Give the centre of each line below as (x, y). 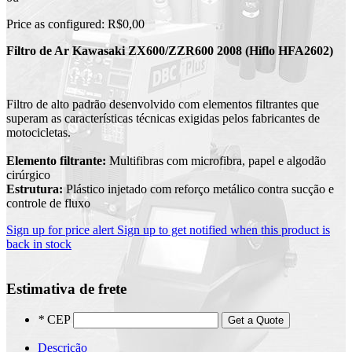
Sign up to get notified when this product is (224, 230)
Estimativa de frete (66, 288)
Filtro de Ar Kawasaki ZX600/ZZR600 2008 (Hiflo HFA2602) (170, 51)
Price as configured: (55, 24)
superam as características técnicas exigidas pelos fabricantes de (163, 119)
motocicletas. (38, 133)
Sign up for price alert (60, 230)
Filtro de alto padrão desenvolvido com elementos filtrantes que (163, 104)
